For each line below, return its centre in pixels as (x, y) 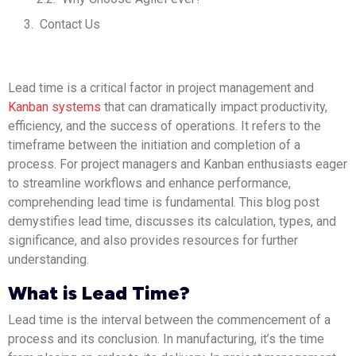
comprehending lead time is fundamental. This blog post (164, 202)
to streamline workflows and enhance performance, (149, 183)
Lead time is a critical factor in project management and (161, 87)
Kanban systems (54, 106)
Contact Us (70, 24)
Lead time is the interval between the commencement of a (169, 319)
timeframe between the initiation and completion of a (154, 145)
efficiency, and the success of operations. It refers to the (164, 126)
